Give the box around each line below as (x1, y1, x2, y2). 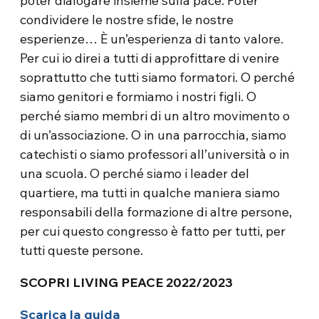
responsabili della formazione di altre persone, (20, 204, 293, 221)
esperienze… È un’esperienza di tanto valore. (20, 31, 284, 48)
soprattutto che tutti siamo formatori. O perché (20, 69, 296, 86)
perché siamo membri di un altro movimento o (20, 108, 291, 125)
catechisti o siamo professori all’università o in (20, 146, 291, 163)
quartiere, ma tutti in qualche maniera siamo (20, 184, 281, 202)
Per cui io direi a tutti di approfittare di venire (20, 50, 280, 67)
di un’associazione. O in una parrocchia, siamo (20, 127, 287, 144)
